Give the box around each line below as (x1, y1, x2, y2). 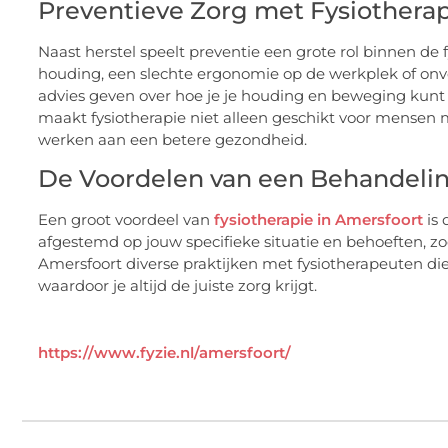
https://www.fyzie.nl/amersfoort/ (38, 343, 291, 363)
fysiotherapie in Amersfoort (214, 210, 423, 230)
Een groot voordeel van (38, 210, 214, 230)
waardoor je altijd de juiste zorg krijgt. (38, 276, 317, 296)
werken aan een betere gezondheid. (38, 129, 307, 149)
